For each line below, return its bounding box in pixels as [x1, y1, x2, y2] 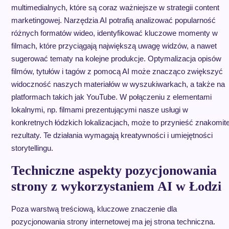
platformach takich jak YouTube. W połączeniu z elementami [11, 93, 212, 101]
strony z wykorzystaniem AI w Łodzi [11, 179, 221, 194]
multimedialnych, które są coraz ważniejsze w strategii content [11, 3, 219, 12]
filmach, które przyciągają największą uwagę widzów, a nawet [11, 41, 217, 50]
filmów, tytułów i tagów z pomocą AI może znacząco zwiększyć [11, 67, 223, 76]
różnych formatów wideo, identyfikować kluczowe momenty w [11, 29, 218, 37]
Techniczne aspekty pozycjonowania [11, 163, 217, 178]
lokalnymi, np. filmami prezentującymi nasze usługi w [11, 105, 188, 114]
